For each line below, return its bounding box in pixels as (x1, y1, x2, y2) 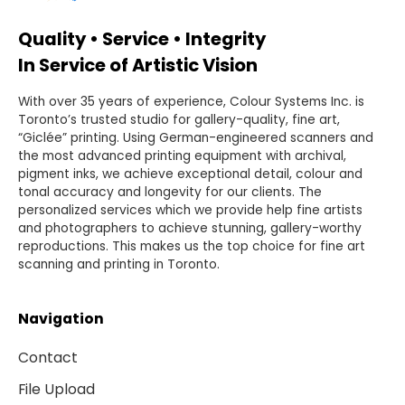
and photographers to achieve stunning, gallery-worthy (17, 220, 362, 237)
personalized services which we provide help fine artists (17, 202, 363, 219)
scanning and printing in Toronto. (17, 256, 220, 273)
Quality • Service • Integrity (17, 26, 266, 52)
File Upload (17, 378, 95, 400)
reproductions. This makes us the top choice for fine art (17, 238, 365, 255)
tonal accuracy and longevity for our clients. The (17, 184, 322, 201)
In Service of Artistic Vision (17, 52, 258, 79)
